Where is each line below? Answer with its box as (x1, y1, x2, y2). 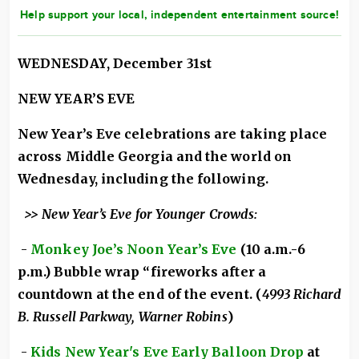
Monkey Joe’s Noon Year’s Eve (30, 241, 237, 257)
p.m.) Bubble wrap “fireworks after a (18, 264, 266, 280)
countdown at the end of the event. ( (18, 286, 262, 302)
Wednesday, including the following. (18, 171, 268, 187)
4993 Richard (261, 286, 341, 302)
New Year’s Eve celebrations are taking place (18, 126, 328, 142)
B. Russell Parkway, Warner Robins (18, 309, 228, 325)
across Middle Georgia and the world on (18, 148, 292, 164)
